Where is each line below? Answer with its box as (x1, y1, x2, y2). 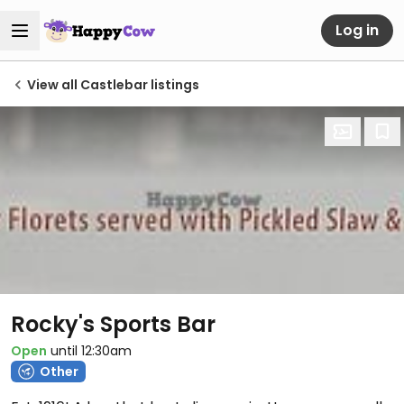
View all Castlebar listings (27, 76, 199, 94)
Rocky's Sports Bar (11, 309, 216, 339)
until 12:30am (50, 342, 132, 360)
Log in (335, 19, 379, 41)
